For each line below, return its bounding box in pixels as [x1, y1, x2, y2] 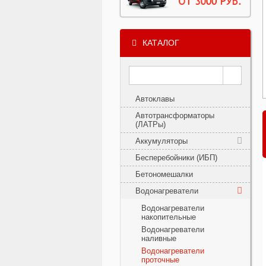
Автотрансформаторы [135, 110, 214, 120]
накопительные [141, 212, 196, 221]
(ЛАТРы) [135, 119, 166, 129]
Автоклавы [135, 94, 175, 103]
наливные [141, 233, 176, 243]
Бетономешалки [135, 169, 193, 179]
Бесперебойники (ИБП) [135, 153, 217, 162]
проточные [141, 255, 179, 264]
